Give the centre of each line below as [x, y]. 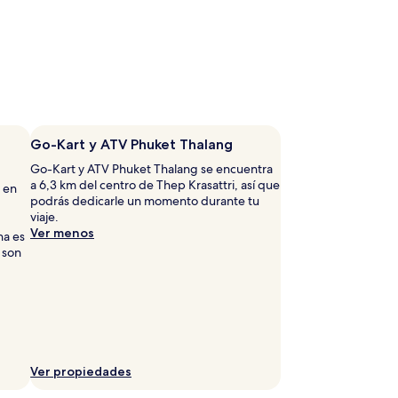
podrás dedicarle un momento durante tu [145, 200]
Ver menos [62, 232]
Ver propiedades [81, 371]
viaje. [44, 216]
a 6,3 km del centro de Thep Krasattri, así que [155, 184]
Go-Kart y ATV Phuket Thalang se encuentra [151, 168]
